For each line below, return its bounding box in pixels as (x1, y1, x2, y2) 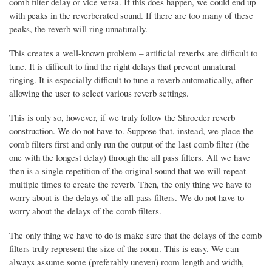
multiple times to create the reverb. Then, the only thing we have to (9, 177, 251, 190)
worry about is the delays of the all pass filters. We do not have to (9, 191, 244, 203)
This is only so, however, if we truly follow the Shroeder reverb (9, 110, 235, 123)
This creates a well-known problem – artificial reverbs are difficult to (9, 46, 257, 59)
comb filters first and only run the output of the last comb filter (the (9, 137, 250, 150)
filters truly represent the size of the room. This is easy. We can (9, 242, 239, 254)
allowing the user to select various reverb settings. (9, 86, 189, 99)
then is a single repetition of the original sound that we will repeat (9, 164, 246, 177)
